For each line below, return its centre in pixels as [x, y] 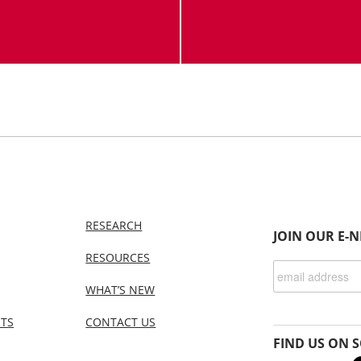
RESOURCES [118, 257]
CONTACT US [121, 322]
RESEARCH [114, 225]
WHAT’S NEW [120, 290]
